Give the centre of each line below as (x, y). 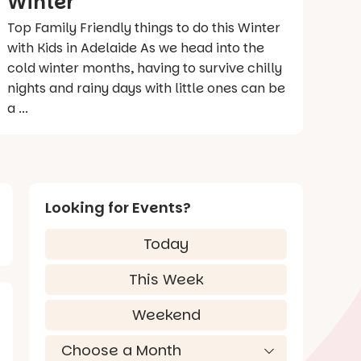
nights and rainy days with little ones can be (147, 88)
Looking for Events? (118, 207)
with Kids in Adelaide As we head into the (136, 48)
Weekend (166, 314)
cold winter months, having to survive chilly (145, 68)
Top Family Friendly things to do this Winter (144, 27)
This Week (166, 279)
